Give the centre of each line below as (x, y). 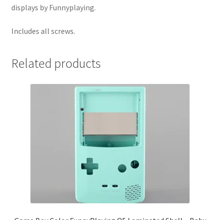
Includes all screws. (43, 31)
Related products (56, 64)
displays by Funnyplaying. (53, 8)
